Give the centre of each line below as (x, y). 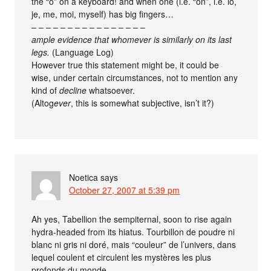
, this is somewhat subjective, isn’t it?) (143, 103)
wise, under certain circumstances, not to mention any (135, 77)
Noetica (84, 177)
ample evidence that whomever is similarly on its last (132, 39)
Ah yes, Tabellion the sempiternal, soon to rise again (132, 219)
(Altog (43, 103)
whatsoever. (111, 90)
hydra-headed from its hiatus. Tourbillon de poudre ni (133, 231)
